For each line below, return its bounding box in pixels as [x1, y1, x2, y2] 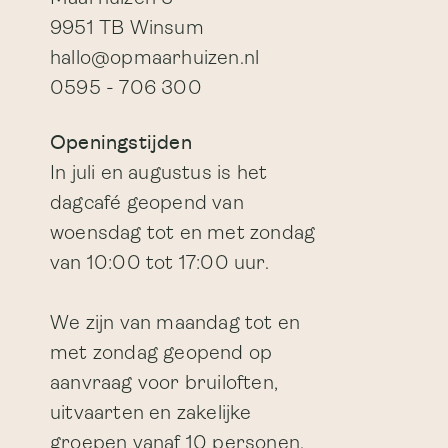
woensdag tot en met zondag [50, 224, 316, 244]
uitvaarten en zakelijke [50, 404, 252, 424]
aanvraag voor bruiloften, [50, 374, 278, 394]
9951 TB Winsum [50, 19, 204, 39]
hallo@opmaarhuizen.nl [50, 49, 260, 69]
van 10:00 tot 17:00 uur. [50, 254, 269, 274]
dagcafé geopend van [50, 194, 244, 214]
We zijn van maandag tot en [50, 314, 301, 334]
